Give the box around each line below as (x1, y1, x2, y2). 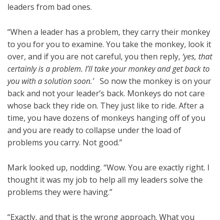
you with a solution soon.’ (7, 76, 94, 87)
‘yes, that (182, 51, 212, 62)
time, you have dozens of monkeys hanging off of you (7, 112, 205, 124)
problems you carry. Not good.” (7, 137, 122, 148)
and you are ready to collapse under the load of (7, 125, 181, 136)
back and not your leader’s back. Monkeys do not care (7, 88, 205, 99)
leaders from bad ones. (7, 1, 92, 13)
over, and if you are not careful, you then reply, (7, 51, 182, 62)
